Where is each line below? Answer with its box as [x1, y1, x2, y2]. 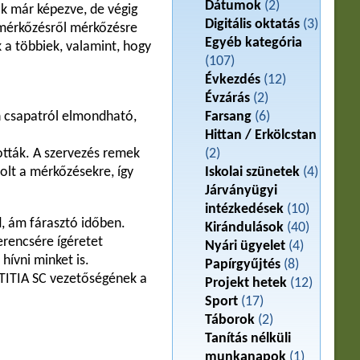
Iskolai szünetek [205, 165, 301, 180]
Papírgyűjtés [205, 257, 281, 272]
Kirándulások [205, 220, 284, 235]
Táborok [205, 313, 256, 328]
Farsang [205, 109, 252, 125]
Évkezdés [205, 72, 261, 88]
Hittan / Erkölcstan [205, 128, 317, 143]
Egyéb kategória [205, 35, 303, 51]
